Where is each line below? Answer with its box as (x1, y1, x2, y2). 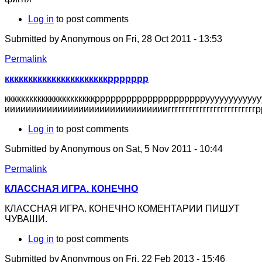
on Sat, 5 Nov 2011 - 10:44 (111, 144, 223, 154)
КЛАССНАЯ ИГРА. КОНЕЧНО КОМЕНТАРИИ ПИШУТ (5, 204, 240, 214)
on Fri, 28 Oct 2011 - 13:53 (111, 34, 222, 44)
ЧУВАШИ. (5, 214, 47, 225)
